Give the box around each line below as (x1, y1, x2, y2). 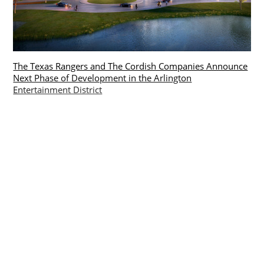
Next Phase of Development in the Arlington (13, 71, 192, 84)
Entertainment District (13, 83, 103, 95)
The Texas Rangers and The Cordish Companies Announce (13, 60, 248, 72)
